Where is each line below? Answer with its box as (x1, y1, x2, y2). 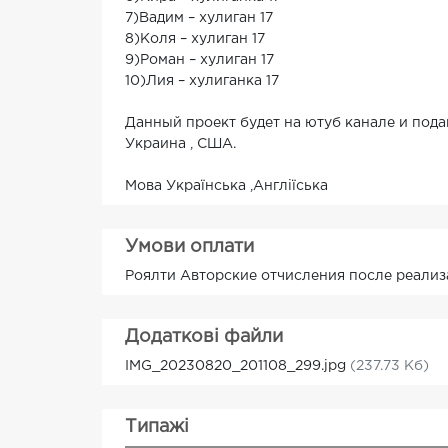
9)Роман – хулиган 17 (125, 54, 274, 67)
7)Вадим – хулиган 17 (125, 12, 273, 25)
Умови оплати (125, 239, 254, 256)
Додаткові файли (125, 329, 283, 346)
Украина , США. (125, 138, 236, 151)
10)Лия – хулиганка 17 (125, 75, 279, 88)
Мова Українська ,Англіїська (125, 180, 328, 193)
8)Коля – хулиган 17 (125, 33, 265, 46)
